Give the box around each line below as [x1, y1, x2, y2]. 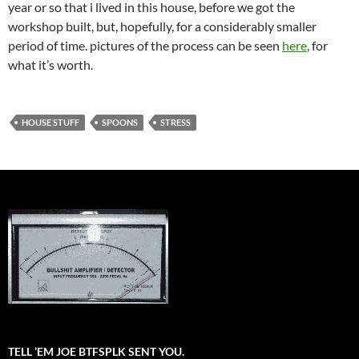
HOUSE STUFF [22, 117, 79, 127]
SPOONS [102, 117, 138, 127]
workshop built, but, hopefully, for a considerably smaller [8, 18, 317, 34]
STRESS [160, 117, 191, 127]
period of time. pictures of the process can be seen [8, 38, 282, 53]
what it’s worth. [8, 57, 93, 72]
